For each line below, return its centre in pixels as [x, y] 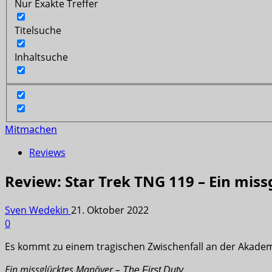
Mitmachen [31, 130]
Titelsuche [38, 30]
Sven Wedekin [38, 210]
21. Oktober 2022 [110, 210]
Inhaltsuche [41, 57]
